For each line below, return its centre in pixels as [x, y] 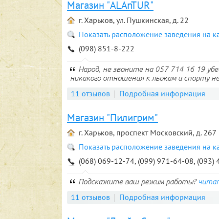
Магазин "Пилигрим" [112, 118]
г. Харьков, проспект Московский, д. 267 [148, 132]
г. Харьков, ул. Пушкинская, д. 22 [134, 20]
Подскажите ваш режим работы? [138, 181]
